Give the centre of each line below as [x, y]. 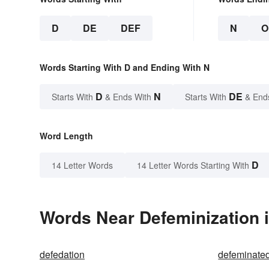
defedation [62, 255]
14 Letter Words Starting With [193, 165]
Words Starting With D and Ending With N [125, 68]
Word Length [66, 136]
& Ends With [128, 97]
